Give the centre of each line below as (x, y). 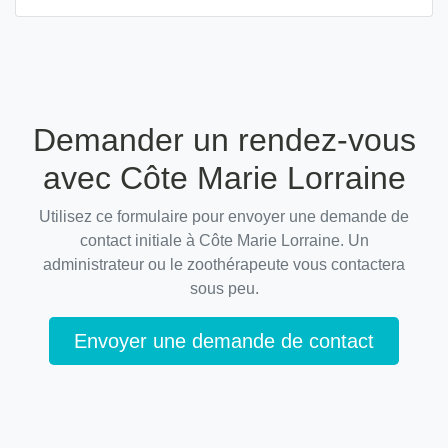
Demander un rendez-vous (224, 139)
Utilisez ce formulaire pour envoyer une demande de (224, 216)
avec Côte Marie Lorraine (224, 177)
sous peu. (224, 288)
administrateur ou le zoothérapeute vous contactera (224, 264)
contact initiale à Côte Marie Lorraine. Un (224, 240)
